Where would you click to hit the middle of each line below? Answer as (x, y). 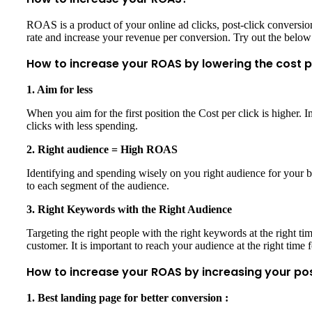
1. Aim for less (62, 90)
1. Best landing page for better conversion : (127, 298)
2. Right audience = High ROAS (103, 150)
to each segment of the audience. (99, 186)
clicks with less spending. (82, 126)
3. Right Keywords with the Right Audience (129, 210)
